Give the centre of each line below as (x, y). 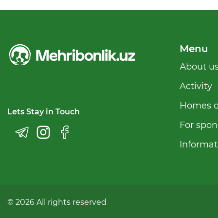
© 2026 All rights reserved (57, 202)
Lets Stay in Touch (44, 112)
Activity (196, 86)
